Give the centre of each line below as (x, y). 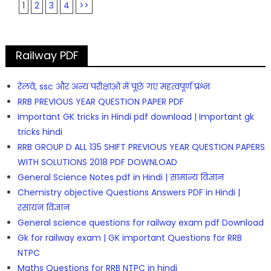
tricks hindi (40, 132)
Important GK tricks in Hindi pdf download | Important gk (135, 116)
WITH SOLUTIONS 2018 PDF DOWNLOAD (97, 162)
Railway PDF (47, 55)
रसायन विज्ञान (43, 207)
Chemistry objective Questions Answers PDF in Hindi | (129, 192)
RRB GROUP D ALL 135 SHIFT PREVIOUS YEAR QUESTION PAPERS (141, 147)
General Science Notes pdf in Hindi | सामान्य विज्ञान (120, 177)
